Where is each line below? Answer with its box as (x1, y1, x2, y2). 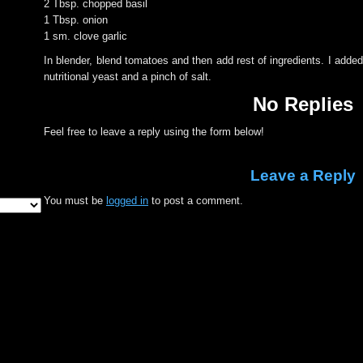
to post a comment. (148, 194, 243, 207)
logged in (106, 194, 148, 207)
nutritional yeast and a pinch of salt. (44, 70, 211, 83)
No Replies (253, 93, 353, 115)
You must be (44, 194, 106, 207)
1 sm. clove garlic (44, 30, 127, 42)
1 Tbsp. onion (44, 14, 108, 26)
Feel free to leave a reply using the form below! (44, 126, 264, 138)
